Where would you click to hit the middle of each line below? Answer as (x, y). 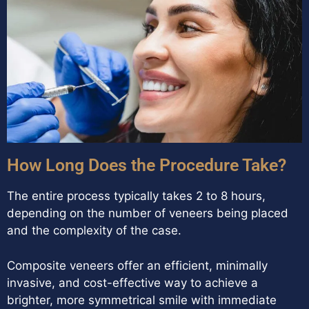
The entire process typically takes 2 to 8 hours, (136, 196)
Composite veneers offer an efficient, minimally (137, 265)
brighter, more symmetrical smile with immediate (142, 300)
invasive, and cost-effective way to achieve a (132, 282)
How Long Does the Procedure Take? (147, 166)
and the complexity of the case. (94, 231)
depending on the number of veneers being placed (148, 213)
